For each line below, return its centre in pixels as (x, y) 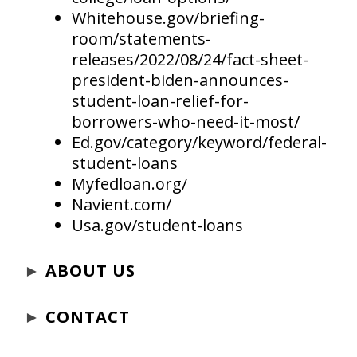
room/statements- (141, 39)
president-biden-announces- (180, 80)
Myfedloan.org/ (129, 184)
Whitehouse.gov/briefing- (168, 18)
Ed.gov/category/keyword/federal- (199, 143)
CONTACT (88, 317)
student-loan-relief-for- (160, 101)
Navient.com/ (122, 205)
